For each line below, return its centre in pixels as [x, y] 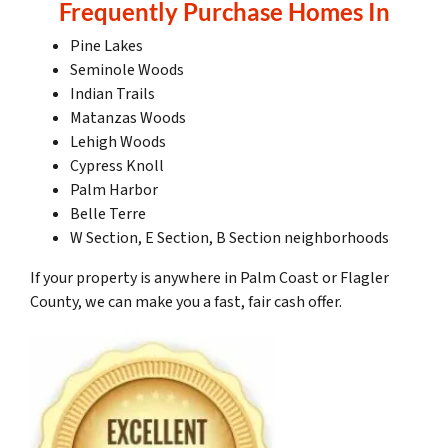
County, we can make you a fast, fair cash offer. [186, 302]
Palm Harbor [114, 190]
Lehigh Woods [118, 142]
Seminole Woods [127, 70]
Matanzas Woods [128, 118]
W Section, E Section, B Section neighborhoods [229, 238]
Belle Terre [108, 214]
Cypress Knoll [117, 166]
